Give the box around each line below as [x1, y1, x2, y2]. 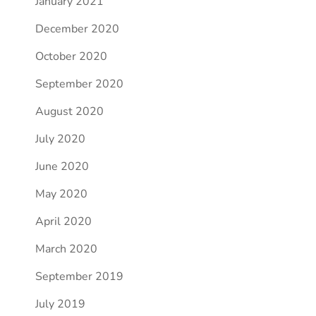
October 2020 [35, 49, 107, 64]
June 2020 [35, 159, 89, 174]
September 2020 [35, 76, 123, 92]
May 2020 [35, 186, 87, 202]
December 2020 [35, 21, 119, 37]
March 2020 [35, 241, 97, 257]
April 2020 [35, 214, 92, 229]
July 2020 [35, 131, 85, 147]
